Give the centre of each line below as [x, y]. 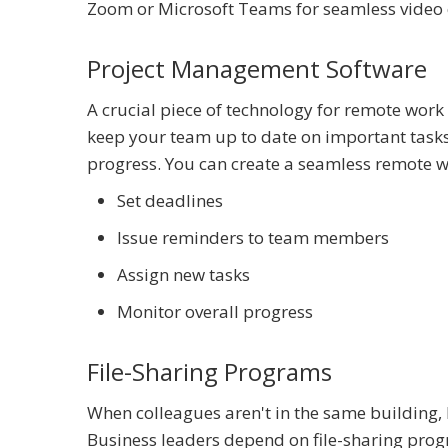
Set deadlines [170, 200]
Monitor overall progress [215, 311]
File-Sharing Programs [209, 371]
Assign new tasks [183, 274]
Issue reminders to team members [253, 237]
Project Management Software [257, 68]
